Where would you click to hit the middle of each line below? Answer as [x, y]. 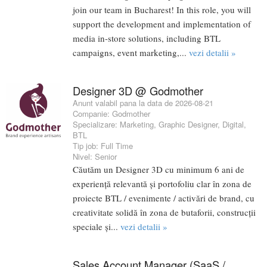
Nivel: [84, 157]
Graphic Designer [188, 125]
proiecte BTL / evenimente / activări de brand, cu [164, 198]
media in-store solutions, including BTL [147, 38]
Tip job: [87, 146]
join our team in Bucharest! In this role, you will [162, 10]
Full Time [117, 146]
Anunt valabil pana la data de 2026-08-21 [143, 103]
